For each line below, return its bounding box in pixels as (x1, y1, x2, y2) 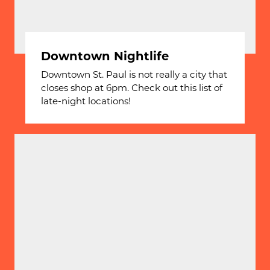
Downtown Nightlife (41, 47, 169, 63)
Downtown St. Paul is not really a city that (41, 67, 228, 80)
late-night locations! (41, 94, 131, 107)
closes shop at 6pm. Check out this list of (41, 81, 223, 93)
